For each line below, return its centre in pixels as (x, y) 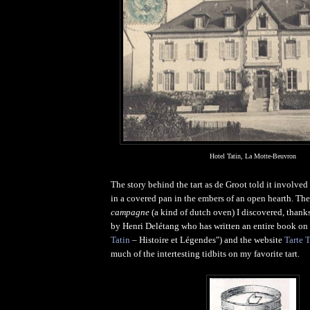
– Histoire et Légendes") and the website (207, 239)
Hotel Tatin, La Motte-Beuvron (253, 156)
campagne (131, 212)
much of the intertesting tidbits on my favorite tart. (205, 253)
